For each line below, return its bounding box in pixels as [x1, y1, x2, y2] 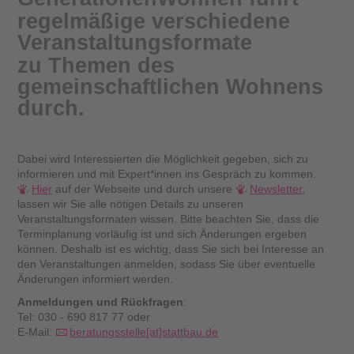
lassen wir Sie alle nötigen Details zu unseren [17, 197, 244, 210]
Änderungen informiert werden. [17, 272, 174, 285]
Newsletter [250, 182, 303, 195]
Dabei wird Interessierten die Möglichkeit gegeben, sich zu [17, 152, 309, 165]
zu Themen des [17, 53, 175, 77]
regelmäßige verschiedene [17, 9, 291, 33]
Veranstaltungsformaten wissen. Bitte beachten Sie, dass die [17, 212, 320, 225]
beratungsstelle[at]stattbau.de [70, 325, 219, 338]
